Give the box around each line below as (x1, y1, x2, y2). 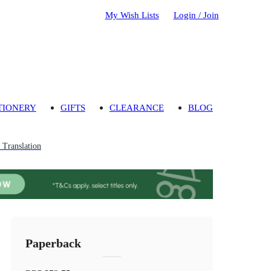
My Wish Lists (105, 9, 159, 20)
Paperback (25, 237, 82, 250)
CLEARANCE (109, 102, 164, 113)
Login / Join (173, 9, 219, 20)
